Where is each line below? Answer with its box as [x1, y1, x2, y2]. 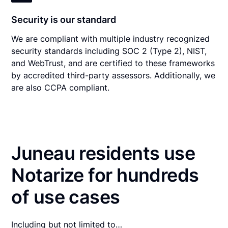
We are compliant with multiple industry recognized [11, 33, 210, 44]
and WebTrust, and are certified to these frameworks [11, 58, 215, 68]
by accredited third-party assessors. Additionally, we [11, 70, 216, 80]
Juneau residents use [11, 141, 195, 164]
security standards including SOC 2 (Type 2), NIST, [11, 45, 207, 56]
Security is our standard [11, 14, 117, 25]
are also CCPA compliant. [11, 82, 110, 93]
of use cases [11, 185, 120, 208]
